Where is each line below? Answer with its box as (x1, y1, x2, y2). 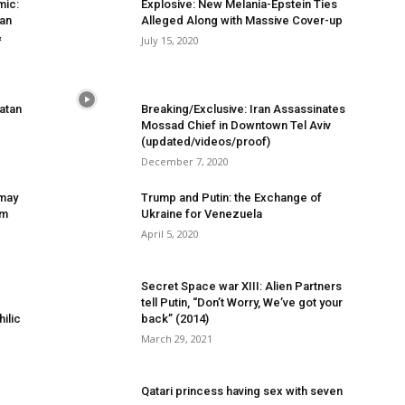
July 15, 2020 (141, 33, 199, 47)
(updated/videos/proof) (141, 135, 270, 148)
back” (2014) (141, 312, 209, 325)
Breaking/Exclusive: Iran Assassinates (141, 102, 345, 116)
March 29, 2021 (141, 332, 212, 345)
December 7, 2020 (141, 155, 229, 168)
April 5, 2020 (141, 227, 199, 240)
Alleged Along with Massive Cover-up (141, 14, 343, 27)
